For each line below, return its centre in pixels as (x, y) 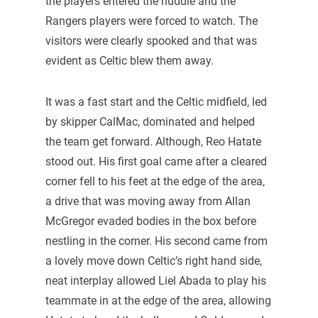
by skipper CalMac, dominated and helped (150, 121)
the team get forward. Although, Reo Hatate (153, 141)
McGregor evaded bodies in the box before (150, 221)
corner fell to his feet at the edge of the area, (155, 181)
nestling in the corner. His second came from (156, 241)
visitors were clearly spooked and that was (151, 41)
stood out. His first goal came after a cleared (156, 161)
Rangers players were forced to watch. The (151, 21)
